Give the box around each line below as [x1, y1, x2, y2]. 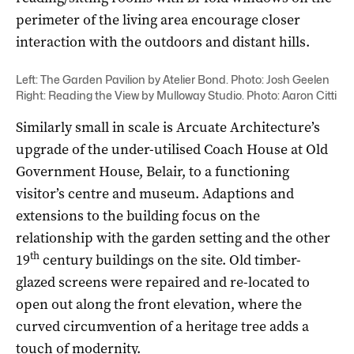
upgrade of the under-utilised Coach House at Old [16, 139, 328, 159]
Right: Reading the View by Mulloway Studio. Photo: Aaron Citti [16, 88, 337, 102]
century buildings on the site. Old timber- [40, 250, 301, 269]
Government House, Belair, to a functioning [16, 161, 289, 181]
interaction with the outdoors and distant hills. [16, 32, 310, 51]
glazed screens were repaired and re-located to [16, 272, 310, 292]
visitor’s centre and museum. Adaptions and [16, 183, 294, 203]
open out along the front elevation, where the [16, 294, 302, 314]
